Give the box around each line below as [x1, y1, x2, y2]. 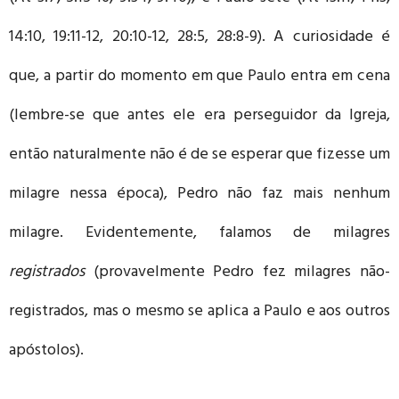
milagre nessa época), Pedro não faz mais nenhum [9, 179, 390, 210]
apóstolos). [9, 336, 84, 367]
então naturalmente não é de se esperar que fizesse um [9, 140, 390, 171]
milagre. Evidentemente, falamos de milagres [9, 218, 390, 249]
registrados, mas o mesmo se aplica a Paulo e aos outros [9, 297, 390, 328]
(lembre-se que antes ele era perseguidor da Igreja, [9, 101, 390, 132]
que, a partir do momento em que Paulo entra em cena [9, 61, 390, 93]
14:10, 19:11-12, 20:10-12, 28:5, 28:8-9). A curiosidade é [9, 22, 390, 53]
